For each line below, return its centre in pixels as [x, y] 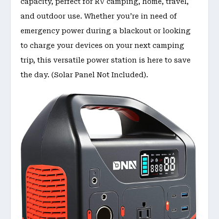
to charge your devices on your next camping [103, 45]
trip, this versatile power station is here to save [106, 60]
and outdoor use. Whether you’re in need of [99, 16]
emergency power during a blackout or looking [106, 31]
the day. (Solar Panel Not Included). [85, 75]
